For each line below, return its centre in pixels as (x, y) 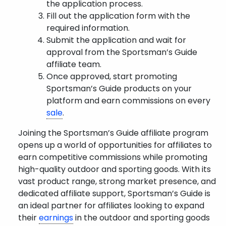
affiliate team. (74, 64)
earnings (56, 218)
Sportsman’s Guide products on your (119, 89)
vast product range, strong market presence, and (117, 181)
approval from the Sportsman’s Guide (122, 52)
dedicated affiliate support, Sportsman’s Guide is (114, 193)
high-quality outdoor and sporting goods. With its (115, 169)
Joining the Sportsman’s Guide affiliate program (113, 133)
